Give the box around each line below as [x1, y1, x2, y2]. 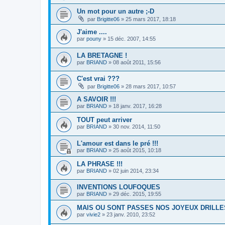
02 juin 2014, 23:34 [113, 167, 159, 174]
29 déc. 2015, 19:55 [113, 191, 161, 197]
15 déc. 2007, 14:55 [107, 35, 156, 42]
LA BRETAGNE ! [77, 51, 127, 59]
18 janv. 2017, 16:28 [113, 103, 162, 109]
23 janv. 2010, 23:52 [106, 211, 155, 218]
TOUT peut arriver [77, 116, 132, 124]
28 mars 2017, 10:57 [126, 83, 176, 90]
